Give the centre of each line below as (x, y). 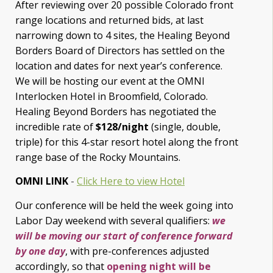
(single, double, (185, 127)
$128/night (122, 127)
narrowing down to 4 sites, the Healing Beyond (122, 36)
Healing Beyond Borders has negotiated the (116, 112)
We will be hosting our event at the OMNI (110, 81)
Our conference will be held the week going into (124, 205)
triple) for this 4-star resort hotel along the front (127, 142)
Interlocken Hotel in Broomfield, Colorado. (112, 97)
